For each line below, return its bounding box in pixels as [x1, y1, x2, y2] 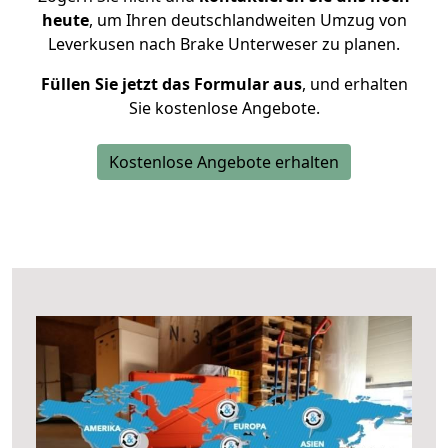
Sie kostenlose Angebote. [128, 97, 320, 119]
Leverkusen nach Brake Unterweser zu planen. [48, 33, 400, 55]
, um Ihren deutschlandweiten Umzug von [88, 9, 407, 31]
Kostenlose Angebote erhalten [109, 151, 339, 173]
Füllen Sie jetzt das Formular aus [40, 73, 302, 95]
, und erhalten [301, 73, 408, 95]
